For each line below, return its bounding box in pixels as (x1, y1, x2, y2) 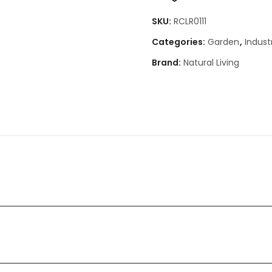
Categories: (152, 35, 207, 48)
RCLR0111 (174, 15, 206, 27)
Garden (208, 35, 239, 48)
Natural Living (183, 56, 239, 69)
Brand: (152, 56, 183, 69)
